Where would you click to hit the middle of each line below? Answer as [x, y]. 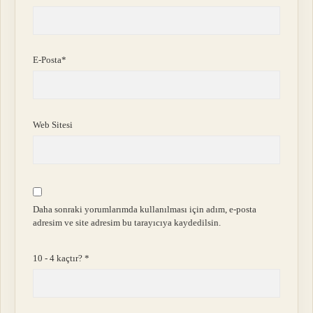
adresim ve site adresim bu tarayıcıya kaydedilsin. [127, 222]
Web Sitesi [53, 124]
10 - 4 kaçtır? [59, 259]
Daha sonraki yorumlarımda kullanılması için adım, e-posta [145, 209]
